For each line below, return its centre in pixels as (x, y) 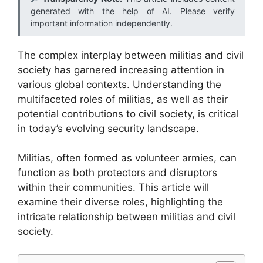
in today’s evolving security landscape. (108, 128)
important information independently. (102, 23)
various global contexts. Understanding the (119, 84)
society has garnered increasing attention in (121, 70)
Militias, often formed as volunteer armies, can (127, 158)
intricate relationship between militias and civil (127, 217)
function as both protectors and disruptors (117, 173)
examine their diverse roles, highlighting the (120, 202)
